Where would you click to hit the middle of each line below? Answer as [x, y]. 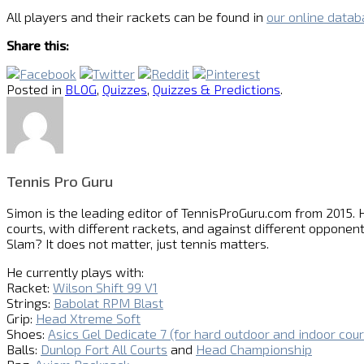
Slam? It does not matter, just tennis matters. [138, 244]
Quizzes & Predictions [217, 89]
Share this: [38, 45]
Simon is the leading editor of [94, 213]
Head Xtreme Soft [88, 318]
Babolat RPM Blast [108, 303]
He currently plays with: [75, 272]
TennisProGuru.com [236, 213]
